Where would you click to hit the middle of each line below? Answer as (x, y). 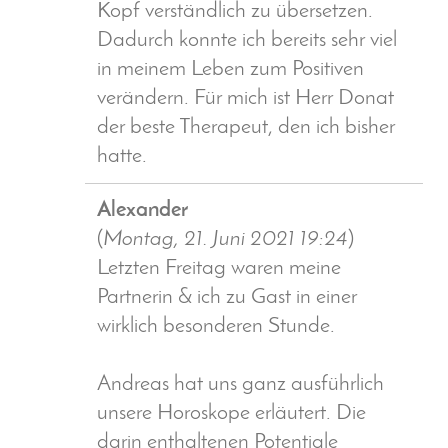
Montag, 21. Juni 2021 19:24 (225, 240)
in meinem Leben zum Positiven (230, 70)
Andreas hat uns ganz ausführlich (240, 385)
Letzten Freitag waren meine (219, 269)
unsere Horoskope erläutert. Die (231, 414)
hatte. (122, 157)
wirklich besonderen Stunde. (216, 327)
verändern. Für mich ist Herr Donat (245, 99)
